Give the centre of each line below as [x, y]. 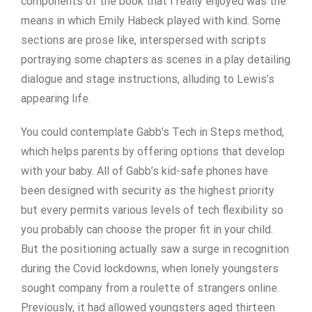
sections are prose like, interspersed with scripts [143, 40]
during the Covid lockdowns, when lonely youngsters [150, 268]
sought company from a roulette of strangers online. [150, 288]
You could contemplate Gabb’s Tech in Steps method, [153, 132]
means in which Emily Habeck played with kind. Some [151, 21]
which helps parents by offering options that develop [153, 151]
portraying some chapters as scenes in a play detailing [156, 60]
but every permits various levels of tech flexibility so [152, 210]
